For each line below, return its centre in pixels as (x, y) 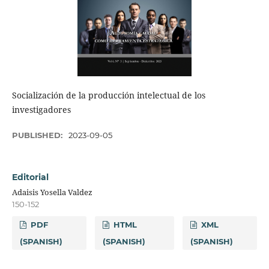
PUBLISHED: (38, 135)
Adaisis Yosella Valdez (52, 192)
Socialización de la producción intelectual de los (108, 95)
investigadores (41, 110)
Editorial (30, 177)
